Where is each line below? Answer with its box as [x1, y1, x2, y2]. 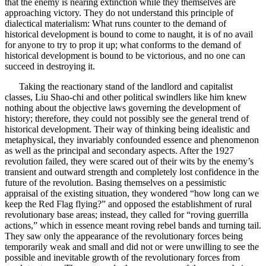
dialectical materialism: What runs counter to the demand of [5, 18, 226, 29]
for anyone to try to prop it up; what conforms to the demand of [5, 40, 241, 50]
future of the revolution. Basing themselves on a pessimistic [5, 178, 226, 188]
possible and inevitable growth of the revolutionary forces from [5, 252, 240, 263]
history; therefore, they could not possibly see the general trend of [5, 113, 249, 124]
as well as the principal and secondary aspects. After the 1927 [5, 145, 234, 156]
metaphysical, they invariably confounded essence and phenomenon [5, 135, 259, 145]
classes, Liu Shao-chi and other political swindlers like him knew [5, 92, 247, 103]
